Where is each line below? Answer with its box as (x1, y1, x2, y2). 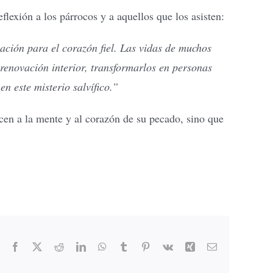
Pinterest (150, 241, 183, 251)
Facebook (19, 241, 57, 251)
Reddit (63, 241, 89, 251)
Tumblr (128, 241, 156, 251)
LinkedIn (85, 241, 121, 251)
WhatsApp (106, 241, 147, 251)
